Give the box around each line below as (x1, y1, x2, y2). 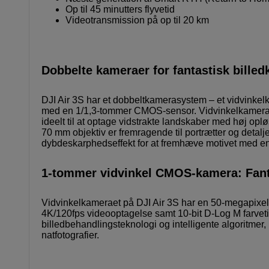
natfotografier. (41, 230, 99, 241)
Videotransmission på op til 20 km (65, 15, 209, 26)
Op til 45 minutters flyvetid (65, 4, 175, 15)
